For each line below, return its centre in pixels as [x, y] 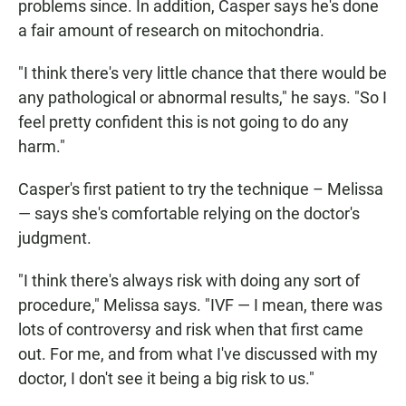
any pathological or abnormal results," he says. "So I [203, 98]
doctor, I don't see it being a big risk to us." [166, 379]
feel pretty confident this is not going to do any [184, 122]
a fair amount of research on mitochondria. [171, 31]
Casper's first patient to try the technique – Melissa [201, 189]
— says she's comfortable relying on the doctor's [189, 214]
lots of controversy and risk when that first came [191, 330]
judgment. [55, 238]
